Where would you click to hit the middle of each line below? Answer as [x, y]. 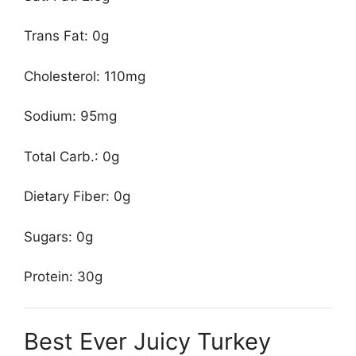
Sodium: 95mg [70, 116]
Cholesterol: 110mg [85, 76]
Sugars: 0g [58, 236]
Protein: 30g [63, 277]
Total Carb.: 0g [72, 156]
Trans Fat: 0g [66, 36]
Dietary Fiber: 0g [77, 197]
